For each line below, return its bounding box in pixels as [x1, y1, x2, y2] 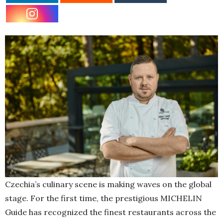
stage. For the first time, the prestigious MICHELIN [5, 193, 202, 204]
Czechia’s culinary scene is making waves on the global [5, 179, 212, 190]
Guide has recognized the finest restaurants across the [5, 207, 216, 218]
